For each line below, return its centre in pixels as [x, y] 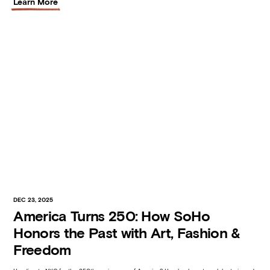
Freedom [42, 250]
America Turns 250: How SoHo [112, 216]
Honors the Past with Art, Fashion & [127, 233]
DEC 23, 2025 [33, 200]
